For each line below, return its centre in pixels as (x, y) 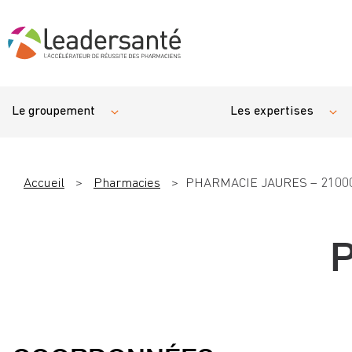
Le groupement (53, 112)
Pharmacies (127, 183)
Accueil (44, 183)
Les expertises (271, 112)
